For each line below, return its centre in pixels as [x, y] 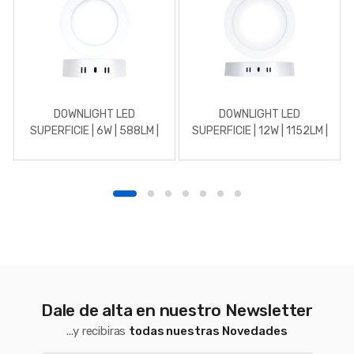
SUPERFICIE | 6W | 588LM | [94, 131]
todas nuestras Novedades [208, 331]
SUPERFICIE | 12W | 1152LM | [260, 131]
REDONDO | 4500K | [94, 148]
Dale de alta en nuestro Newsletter [177, 311]
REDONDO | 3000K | [260, 148]
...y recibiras [98, 331]
